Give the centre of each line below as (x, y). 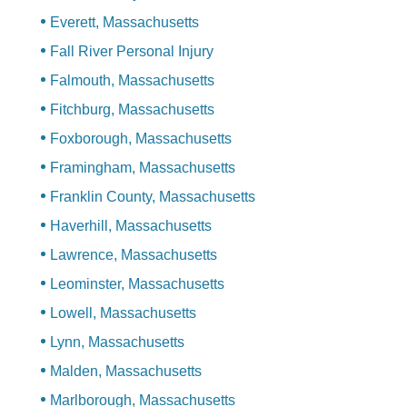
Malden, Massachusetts (126, 372)
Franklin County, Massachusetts (153, 197)
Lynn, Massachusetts (117, 342)
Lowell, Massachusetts (123, 313)
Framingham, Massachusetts (143, 168)
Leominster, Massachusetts (137, 284)
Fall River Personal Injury (132, 52)
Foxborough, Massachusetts (141, 139)
